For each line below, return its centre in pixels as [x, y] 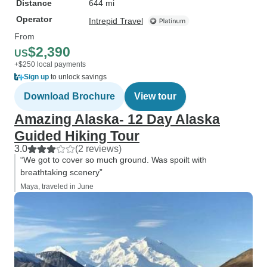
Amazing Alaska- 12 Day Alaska [117, 119]
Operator [34, 19]
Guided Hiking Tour [77, 136]
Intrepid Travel [116, 21]
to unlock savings [78, 77]
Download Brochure [69, 96]
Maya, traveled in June [57, 187]
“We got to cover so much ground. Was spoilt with [114, 160]
